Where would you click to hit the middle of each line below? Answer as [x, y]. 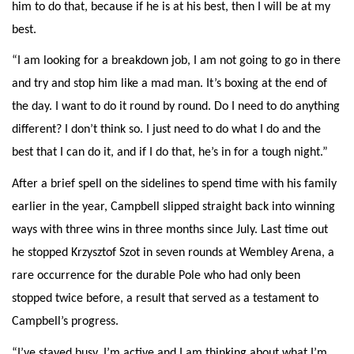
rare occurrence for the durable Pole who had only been [156, 276]
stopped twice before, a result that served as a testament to [165, 299]
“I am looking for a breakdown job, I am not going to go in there [176, 61]
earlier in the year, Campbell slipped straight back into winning [173, 207]
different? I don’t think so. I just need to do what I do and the [166, 130]
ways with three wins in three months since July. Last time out [170, 230]
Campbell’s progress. [65, 322]
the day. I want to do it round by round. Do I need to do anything [176, 107]
